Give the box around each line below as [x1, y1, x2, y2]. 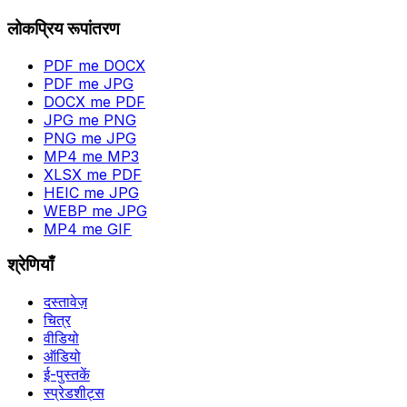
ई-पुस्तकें [44, 365, 90, 384]
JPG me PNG [44, 110, 136, 129]
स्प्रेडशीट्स [44, 383, 104, 402]
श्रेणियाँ [7, 254, 54, 276]
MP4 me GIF [44, 219, 132, 238]
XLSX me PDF [44, 164, 142, 184]
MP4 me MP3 [44, 146, 139, 165]
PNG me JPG [44, 128, 136, 147]
